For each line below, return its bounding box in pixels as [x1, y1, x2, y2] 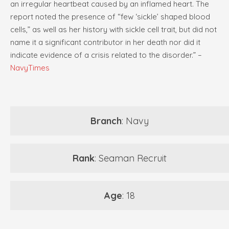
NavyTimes [10, 63, 50, 73]
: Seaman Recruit [95, 152, 167, 165]
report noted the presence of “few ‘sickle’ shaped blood [10, 12, 210, 22]
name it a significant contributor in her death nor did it [10, 37, 200, 48]
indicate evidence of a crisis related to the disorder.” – [10, 50, 202, 60]
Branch [90, 115, 122, 127]
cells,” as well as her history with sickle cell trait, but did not [10, 25, 217, 35]
